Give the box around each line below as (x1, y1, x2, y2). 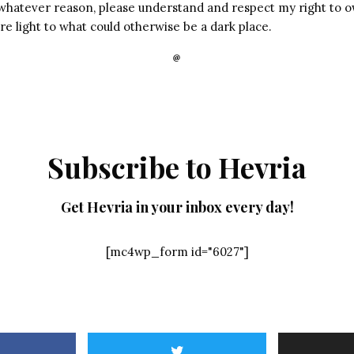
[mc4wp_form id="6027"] (105, 244, 249, 259)
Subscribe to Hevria (47, 148, 307, 186)
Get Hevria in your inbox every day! (60, 198, 294, 217)
